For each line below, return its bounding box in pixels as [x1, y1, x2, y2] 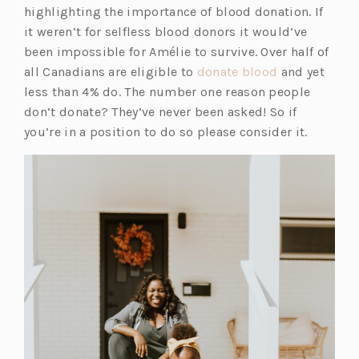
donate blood [196, 64, 278, 80]
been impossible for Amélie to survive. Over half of [24, 44, 329, 60]
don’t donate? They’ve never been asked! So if [24, 104, 297, 120]
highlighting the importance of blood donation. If [24, 4, 324, 20]
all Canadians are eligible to [24, 64, 197, 80]
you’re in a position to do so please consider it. [24, 124, 308, 140]
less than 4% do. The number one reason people [24, 84, 311, 100]
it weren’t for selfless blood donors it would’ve [24, 24, 308, 40]
